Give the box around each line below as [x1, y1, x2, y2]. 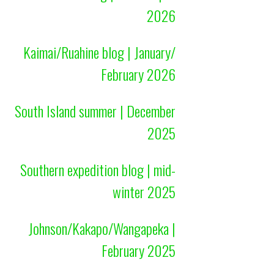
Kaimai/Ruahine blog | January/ [23, 41, 176, 64]
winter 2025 [113, 180, 176, 203]
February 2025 [102, 239, 176, 262]
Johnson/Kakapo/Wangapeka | [28, 217, 176, 240]
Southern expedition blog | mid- [20, 158, 176, 181]
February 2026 [101, 63, 176, 86]
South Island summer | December [15, 100, 176, 122]
